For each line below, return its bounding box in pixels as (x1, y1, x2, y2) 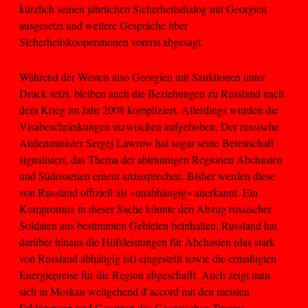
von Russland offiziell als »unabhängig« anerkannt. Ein (19, 184, 258, 199)
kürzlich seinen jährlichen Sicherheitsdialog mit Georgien (19, 1, 267, 16)
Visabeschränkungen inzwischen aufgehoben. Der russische (19, 118, 279, 133)
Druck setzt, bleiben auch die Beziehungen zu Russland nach (19, 85, 284, 100)
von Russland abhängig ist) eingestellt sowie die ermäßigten (19, 250, 276, 265)
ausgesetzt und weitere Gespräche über (19, 18, 188, 33)
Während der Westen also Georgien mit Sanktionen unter (19, 69, 265, 84)
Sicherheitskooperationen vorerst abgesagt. (19, 34, 203, 49)
